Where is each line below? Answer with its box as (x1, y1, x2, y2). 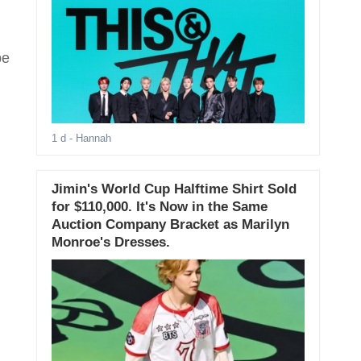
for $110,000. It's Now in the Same (51, 199, 268, 215)
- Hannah (65, 132, 111, 145)
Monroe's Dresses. (51, 234, 170, 251)
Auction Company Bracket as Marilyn (51, 217, 289, 233)
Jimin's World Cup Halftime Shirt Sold (51, 181, 297, 197)
